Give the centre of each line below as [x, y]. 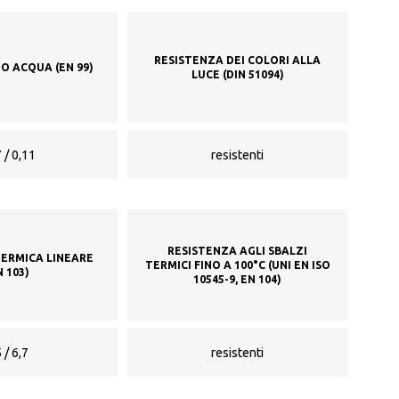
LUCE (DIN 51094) [237, 74]
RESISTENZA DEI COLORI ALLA [238, 60]
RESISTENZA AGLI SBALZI [238, 250]
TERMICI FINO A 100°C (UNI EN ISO [237, 265]
